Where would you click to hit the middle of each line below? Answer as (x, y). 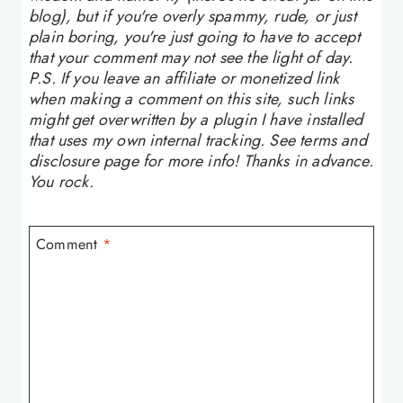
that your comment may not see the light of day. (191, 58)
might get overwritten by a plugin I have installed (196, 120)
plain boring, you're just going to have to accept (194, 37)
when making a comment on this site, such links (192, 99)
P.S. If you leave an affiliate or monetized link (184, 79)
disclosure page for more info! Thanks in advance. (201, 161)
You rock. (62, 182)
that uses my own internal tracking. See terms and (198, 141)
